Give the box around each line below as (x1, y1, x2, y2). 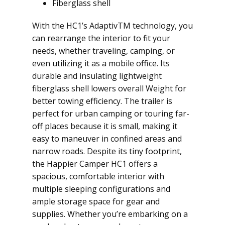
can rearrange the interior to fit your (32, 33, 170, 44)
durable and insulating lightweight (32, 70, 162, 81)
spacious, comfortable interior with (32, 171, 164, 182)
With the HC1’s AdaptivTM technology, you (32, 20, 193, 31)
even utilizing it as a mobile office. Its (32, 58, 170, 69)
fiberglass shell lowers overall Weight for (32, 83, 186, 94)
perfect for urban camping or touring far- (32, 108, 189, 119)
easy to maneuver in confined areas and (32, 133, 182, 144)
